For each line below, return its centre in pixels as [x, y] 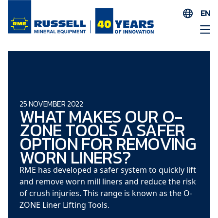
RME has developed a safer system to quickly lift [108, 170]
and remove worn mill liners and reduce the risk [108, 181]
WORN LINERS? [75, 157]
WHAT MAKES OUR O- [101, 116]
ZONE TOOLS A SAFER [102, 130]
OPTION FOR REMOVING [108, 143]
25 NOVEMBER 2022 [51, 103]
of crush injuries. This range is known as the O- [106, 193]
